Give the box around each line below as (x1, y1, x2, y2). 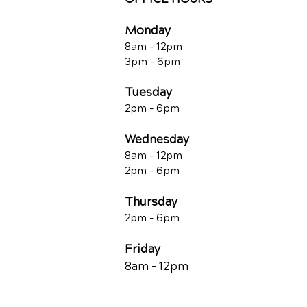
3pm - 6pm (125, 55, 180, 68)
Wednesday (125, 132, 189, 147)
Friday (125, 241, 160, 256)
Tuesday (125, 84, 172, 99)
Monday (125, 23, 171, 38)
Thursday (125, 194, 177, 209)
